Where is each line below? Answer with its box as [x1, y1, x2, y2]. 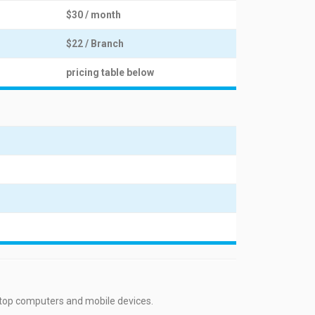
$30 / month [66, 9, 121, 20]
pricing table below [66, 67, 154, 78]
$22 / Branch [66, 38, 124, 49]
